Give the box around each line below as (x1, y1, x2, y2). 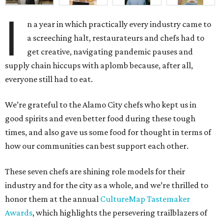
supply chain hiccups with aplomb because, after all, (5, 60, 193, 70)
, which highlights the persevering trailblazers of (32, 207, 207, 218)
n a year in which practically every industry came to (27, 19, 212, 29)
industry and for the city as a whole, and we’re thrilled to (5, 180, 208, 190)
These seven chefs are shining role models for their (5, 166, 185, 176)
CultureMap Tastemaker (100, 193, 190, 204)
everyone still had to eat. (5, 74, 93, 84)
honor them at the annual (5, 193, 100, 204)
